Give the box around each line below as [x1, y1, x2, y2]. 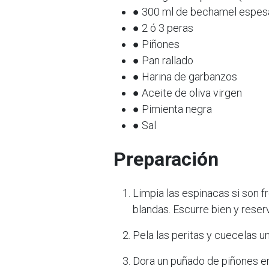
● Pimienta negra [133, 103, 212, 115]
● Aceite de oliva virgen [133, 86, 242, 99]
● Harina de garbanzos [133, 70, 237, 83]
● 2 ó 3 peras [133, 22, 193, 34]
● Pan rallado [133, 54, 193, 67]
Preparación [113, 148, 219, 171]
